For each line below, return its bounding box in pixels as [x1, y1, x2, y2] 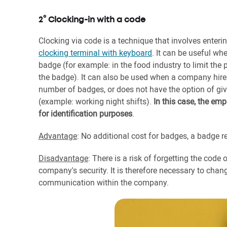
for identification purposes [39, 108, 132, 119]
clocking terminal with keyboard [39, 47, 152, 58]
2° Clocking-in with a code [39, 16, 145, 24]
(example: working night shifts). [39, 96, 154, 107]
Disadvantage [39, 153, 88, 164]
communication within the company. [39, 177, 169, 188]
